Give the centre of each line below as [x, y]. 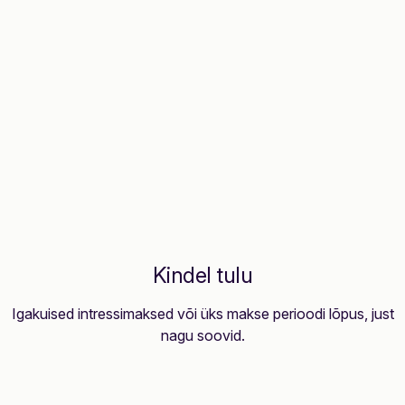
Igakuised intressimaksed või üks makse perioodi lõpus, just [202, 314]
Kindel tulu [202, 275]
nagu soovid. [202, 335]
